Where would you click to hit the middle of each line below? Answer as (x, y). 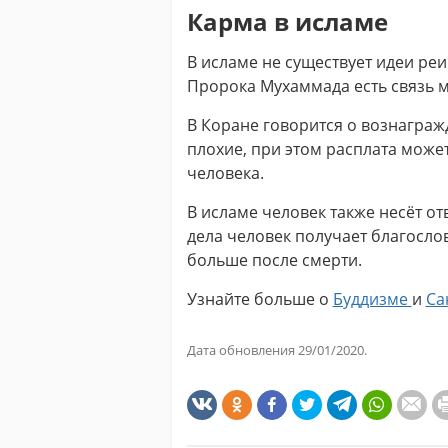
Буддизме (372, 299)
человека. (225, 173)
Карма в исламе (287, 21)
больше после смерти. (274, 260)
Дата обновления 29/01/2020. (276, 350)
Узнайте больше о (259, 299)
